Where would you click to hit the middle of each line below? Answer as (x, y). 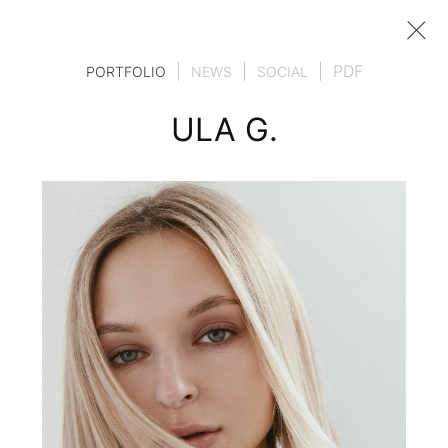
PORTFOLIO (125, 71)
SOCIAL (282, 71)
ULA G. (224, 129)
